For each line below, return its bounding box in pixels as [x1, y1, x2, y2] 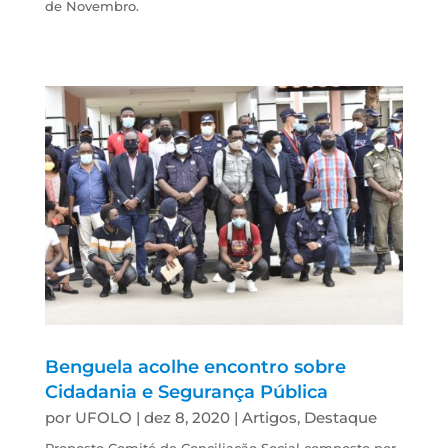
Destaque [303, 408, 377, 428]
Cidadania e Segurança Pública [44, 381, 328, 404]
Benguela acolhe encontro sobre [44, 356, 346, 379]
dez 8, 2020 [143, 408, 230, 428]
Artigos [241, 408, 297, 428]
